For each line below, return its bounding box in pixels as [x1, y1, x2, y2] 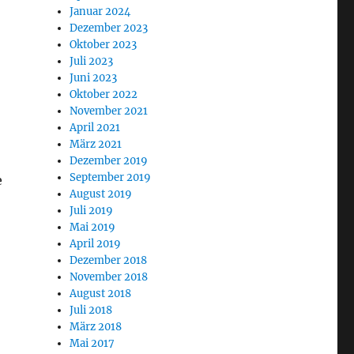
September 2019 [70, 171, 152, 184]
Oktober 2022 [70, 88, 138, 101]
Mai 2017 [70, 337, 115, 350]
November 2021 [70, 104, 149, 118]
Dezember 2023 [70, 21, 149, 35]
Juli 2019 [70, 204, 114, 217]
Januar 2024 [70, 5, 131, 18]
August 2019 [70, 187, 133, 201]
